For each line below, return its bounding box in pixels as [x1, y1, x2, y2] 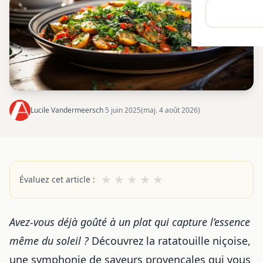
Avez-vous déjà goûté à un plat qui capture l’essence [9, 214, 250, 229]
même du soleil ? [9, 233, 89, 248]
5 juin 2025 [105, 104, 141, 115]
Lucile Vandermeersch [31, 104, 103, 115]
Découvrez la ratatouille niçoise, [89, 233, 251, 248]
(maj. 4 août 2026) [141, 104, 200, 115]
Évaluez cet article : [19, 173, 95, 185]
